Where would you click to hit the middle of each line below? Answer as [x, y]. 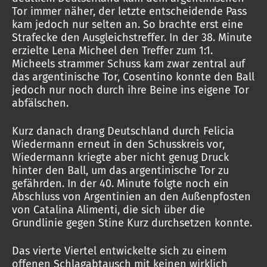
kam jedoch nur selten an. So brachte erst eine [128, 24]
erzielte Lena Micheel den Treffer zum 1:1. [112, 51]
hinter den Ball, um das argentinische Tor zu [120, 170]
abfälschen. [40, 103]
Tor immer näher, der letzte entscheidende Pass [129, 11]
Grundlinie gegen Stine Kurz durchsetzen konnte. [132, 223]
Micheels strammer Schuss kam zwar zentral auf [128, 64]
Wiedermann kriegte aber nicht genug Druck [120, 157]
